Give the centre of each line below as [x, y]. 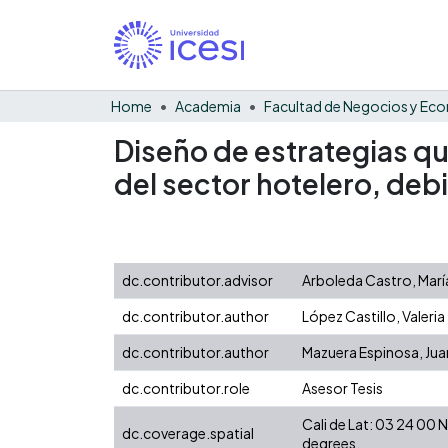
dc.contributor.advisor [197, 279]
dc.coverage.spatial [188, 432]
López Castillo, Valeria [373, 315]
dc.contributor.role [186, 387]
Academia [208, 105]
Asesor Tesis [342, 387]
